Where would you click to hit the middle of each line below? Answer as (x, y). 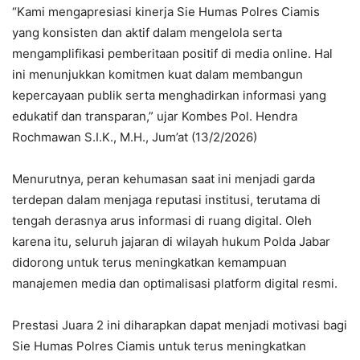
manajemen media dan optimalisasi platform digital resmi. (175, 284)
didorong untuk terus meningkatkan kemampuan (149, 263)
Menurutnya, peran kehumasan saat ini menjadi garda (164, 179)
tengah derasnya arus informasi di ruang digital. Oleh (162, 221)
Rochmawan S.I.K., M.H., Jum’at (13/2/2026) (135, 137)
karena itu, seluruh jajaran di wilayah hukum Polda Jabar (171, 242)
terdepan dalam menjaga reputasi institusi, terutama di (166, 200)
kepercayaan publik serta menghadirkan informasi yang (169, 96)
